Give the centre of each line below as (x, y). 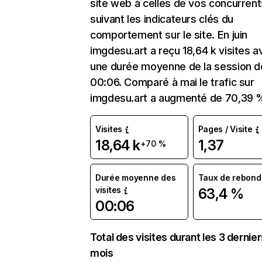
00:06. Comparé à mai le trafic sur (172, 82)
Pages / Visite (225, 129)
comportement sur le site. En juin (169, 35)
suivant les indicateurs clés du (162, 19)
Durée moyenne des (136, 177)
